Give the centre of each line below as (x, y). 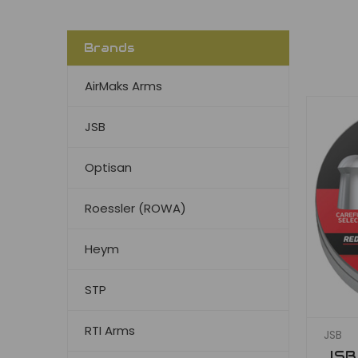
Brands (109, 47)
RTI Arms (110, 330)
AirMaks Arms (123, 86)
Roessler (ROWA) (135, 208)
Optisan (108, 167)
